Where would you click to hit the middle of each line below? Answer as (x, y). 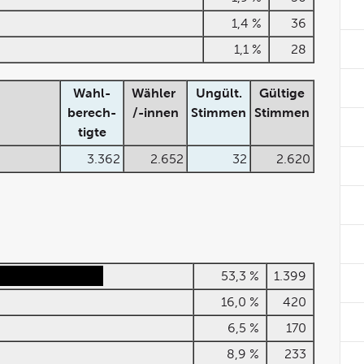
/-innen (155, 113)
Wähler (155, 93)
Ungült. (219, 93)
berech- (92, 113)
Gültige (282, 93)
